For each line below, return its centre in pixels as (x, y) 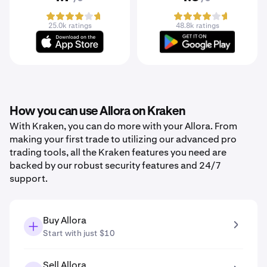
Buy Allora (65, 220)
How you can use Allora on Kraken (97, 111)
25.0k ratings (70, 26)
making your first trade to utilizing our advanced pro (123, 139)
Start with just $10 (79, 233)
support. (29, 178)
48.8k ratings (197, 26)
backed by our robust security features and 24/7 (115, 165)
